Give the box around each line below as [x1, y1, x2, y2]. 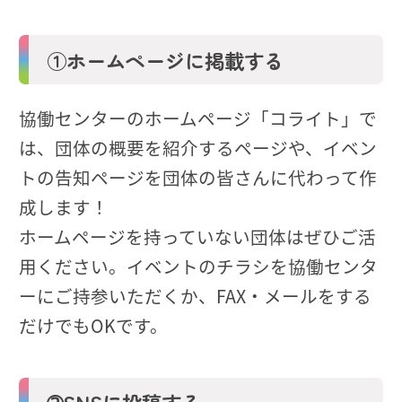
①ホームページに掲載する [46, 45, 284, 74]
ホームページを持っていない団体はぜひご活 [19, 223, 376, 249]
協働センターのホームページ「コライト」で [19, 104, 377, 131]
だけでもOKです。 [19, 311, 168, 338]
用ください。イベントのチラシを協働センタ [19, 252, 378, 279]
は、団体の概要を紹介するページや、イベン [19, 134, 377, 161]
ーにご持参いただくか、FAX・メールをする [19, 282, 371, 309]
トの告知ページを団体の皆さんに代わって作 [19, 163, 377, 190]
